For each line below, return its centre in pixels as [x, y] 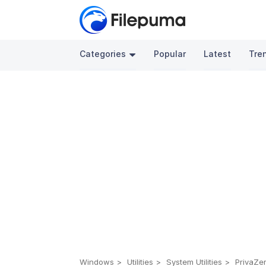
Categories [103, 54]
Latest [218, 54]
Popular [170, 54]
